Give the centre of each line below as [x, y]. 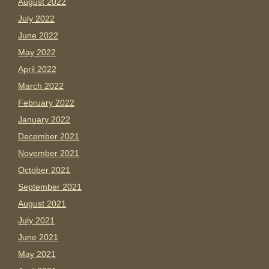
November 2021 [49, 153]
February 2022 [47, 103]
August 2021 [42, 204]
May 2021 [37, 254]
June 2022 [38, 36]
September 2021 [50, 187]
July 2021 [37, 221]
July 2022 [37, 19]
